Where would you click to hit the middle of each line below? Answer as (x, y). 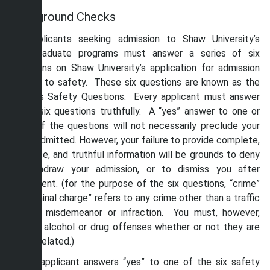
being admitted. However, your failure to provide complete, (135, 140)
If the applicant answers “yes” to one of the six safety (135, 262)
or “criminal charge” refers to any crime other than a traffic (135, 198)
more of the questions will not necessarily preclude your (135, 126)
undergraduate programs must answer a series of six (135, 53)
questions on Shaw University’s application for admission (135, 68)
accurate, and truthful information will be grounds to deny (135, 155)
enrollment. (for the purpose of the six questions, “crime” (135, 184)
